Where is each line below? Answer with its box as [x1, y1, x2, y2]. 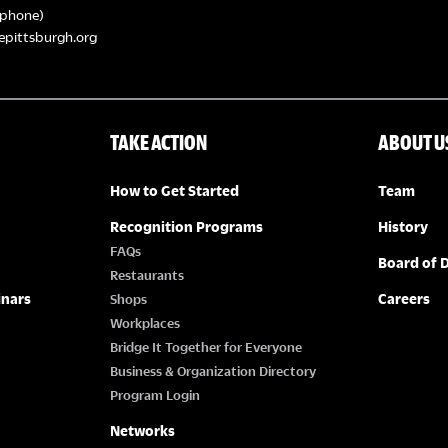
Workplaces [109, 315, 180, 330]
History [378, 218, 429, 234]
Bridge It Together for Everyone [109, 339, 302, 354]
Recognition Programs [109, 218, 263, 234]
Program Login [109, 387, 200, 402]
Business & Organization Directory [109, 363, 316, 378]
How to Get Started [109, 182, 239, 198]
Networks [109, 422, 175, 438]
